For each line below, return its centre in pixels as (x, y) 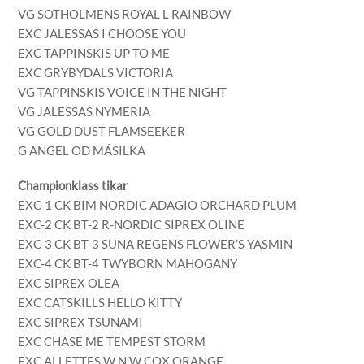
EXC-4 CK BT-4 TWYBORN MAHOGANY (128, 263)
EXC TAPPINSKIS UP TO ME (94, 52)
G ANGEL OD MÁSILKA (82, 150)
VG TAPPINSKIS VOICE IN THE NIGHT (123, 91)
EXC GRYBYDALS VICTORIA (96, 72)
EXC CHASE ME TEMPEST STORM (112, 341)
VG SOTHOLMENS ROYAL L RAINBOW (125, 13)
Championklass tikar (73, 185)
